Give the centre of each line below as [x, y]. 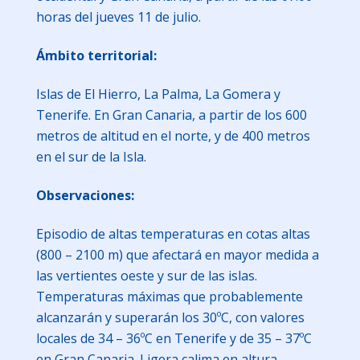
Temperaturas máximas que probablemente [169, 296]
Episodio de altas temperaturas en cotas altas [173, 233]
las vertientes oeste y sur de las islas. [146, 275]
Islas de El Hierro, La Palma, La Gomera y [158, 94]
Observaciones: [85, 195]
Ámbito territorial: [96, 55]
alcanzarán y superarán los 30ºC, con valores [170, 317]
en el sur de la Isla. [91, 156]
